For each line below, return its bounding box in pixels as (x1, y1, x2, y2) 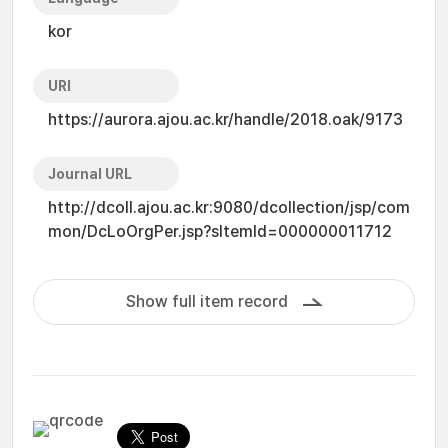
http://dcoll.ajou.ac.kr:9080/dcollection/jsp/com (48, 198, 410, 217)
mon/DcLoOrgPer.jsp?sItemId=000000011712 (48, 222, 392, 241)
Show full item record (125, 292, 288, 311)
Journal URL (48, 166, 132, 182)
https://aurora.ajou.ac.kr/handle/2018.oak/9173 (48, 110, 403, 129)
